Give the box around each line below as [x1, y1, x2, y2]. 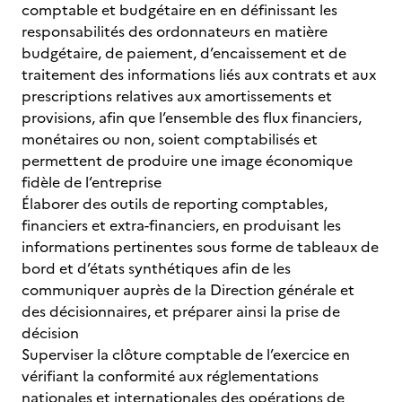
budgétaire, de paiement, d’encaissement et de [22, 42, 346, 64]
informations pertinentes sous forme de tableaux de [22, 236, 379, 258]
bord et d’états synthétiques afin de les [22, 258, 291, 279]
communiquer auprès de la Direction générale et [22, 279, 354, 301]
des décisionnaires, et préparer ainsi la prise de [22, 301, 340, 322]
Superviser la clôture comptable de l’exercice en [22, 344, 350, 365]
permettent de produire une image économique [22, 150, 353, 171]
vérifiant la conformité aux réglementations [22, 365, 319, 387]
